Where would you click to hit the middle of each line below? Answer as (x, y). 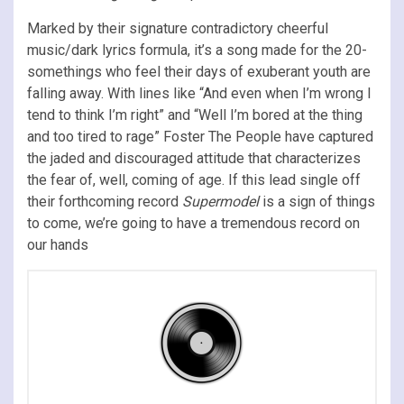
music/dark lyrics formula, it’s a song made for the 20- (197, 50)
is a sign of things (317, 201)
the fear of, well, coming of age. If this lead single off (194, 179)
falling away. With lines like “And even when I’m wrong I (199, 93)
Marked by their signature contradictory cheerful (178, 28)
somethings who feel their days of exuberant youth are (199, 71)
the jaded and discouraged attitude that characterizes (194, 158)
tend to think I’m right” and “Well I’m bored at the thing (199, 115)
